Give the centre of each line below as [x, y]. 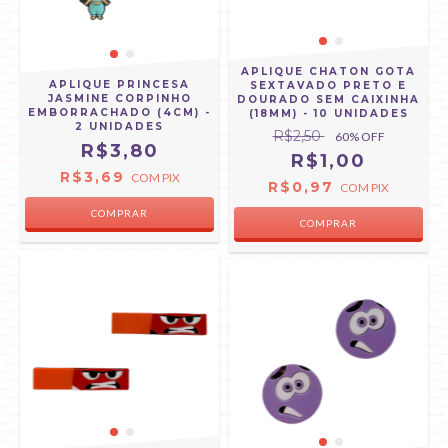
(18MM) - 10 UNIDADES [328, 113]
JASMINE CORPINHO [119, 98]
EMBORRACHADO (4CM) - [119, 112]
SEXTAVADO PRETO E [328, 85]
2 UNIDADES [119, 126]
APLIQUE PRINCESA [119, 84]
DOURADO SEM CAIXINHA [328, 99]
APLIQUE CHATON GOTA [328, 71]
